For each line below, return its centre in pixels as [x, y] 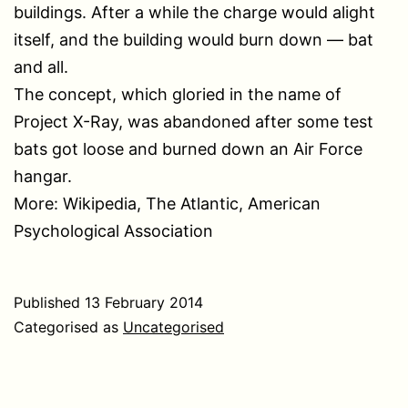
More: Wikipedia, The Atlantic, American [167, 203]
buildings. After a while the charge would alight [194, 12]
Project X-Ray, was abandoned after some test [194, 121]
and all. [41, 66]
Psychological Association [113, 230]
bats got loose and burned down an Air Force [188, 148]
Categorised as [68, 326]
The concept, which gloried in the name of [178, 94]
